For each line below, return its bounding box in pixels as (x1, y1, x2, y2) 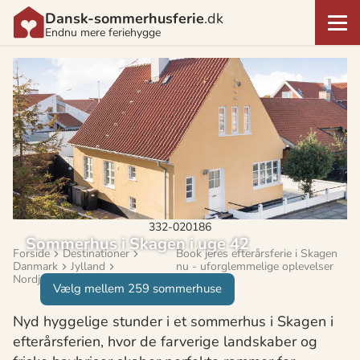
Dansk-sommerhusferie (45, 9, 204, 28)
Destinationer (63, 245, 129, 261)
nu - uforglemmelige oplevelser (176, 258, 333, 274)
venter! (176, 271, 210, 287)
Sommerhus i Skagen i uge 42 (26, 232, 249, 255)
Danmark (13, 258, 58, 274)
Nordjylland (13, 271, 71, 287)
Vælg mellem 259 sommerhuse (53, 280, 222, 297)
